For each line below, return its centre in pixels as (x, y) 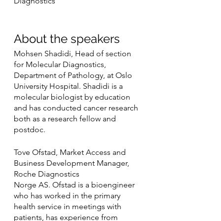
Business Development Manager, (73, 163)
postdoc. (30, 130)
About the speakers (67, 39)
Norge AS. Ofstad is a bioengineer (75, 185)
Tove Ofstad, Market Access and (71, 152)
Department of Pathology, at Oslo (74, 75)
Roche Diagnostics (47, 174)
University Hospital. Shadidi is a (69, 86)
